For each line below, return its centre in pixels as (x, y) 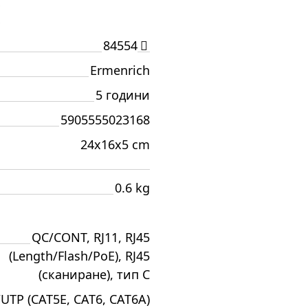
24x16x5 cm (115, 144)
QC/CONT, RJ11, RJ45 (91, 237)
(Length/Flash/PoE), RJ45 (79, 256)
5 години (123, 95)
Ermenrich (120, 70)
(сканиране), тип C (94, 274)
